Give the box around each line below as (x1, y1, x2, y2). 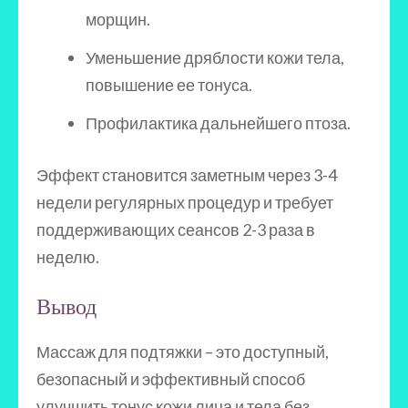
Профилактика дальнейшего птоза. (86, 113, 351, 133)
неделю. (36, 247, 99, 267)
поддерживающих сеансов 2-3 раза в (36, 219, 315, 240)
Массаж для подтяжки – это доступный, (36, 342, 329, 362)
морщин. (86, 9, 150, 29)
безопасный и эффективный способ (36, 369, 305, 389)
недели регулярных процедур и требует (36, 192, 333, 212)
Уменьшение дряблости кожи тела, (86, 47, 344, 67)
